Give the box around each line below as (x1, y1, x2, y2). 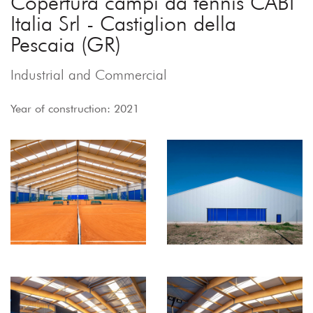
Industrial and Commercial (10, 66, 167, 83)
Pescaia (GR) (10, 31, 121, 57)
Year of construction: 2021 (10, 101, 139, 115)
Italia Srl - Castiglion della (10, 10, 236, 36)
